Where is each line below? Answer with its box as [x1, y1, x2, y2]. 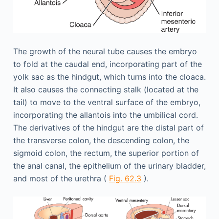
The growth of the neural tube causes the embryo [13, 46, 197, 57]
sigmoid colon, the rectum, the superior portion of [13, 148, 199, 158]
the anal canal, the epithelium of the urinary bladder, [13, 161, 206, 171]
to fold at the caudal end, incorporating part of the [13, 59, 202, 69]
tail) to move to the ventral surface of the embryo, [13, 97, 200, 108]
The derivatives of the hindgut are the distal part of [13, 123, 204, 133]
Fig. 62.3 [109, 174, 141, 184]
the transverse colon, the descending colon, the [13, 135, 189, 146]
